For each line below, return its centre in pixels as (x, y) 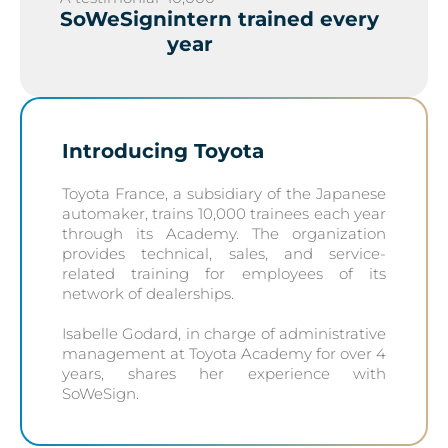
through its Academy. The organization (224, 233)
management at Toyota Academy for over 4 (224, 353)
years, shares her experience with (224, 373)
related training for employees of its (224, 273)
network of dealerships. (148, 293)
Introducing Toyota (163, 151)
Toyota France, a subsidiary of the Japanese (224, 193)
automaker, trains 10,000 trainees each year (224, 213)
